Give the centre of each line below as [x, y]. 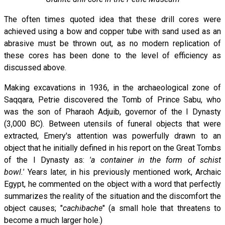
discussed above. [35, 68]
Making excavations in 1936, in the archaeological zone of [113, 88]
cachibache [82, 208]
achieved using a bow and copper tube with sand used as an [113, 32]
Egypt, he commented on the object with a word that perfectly [113, 184]
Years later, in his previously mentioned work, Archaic [124, 172]
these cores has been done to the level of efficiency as [113, 56]
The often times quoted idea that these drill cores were [113, 20]
